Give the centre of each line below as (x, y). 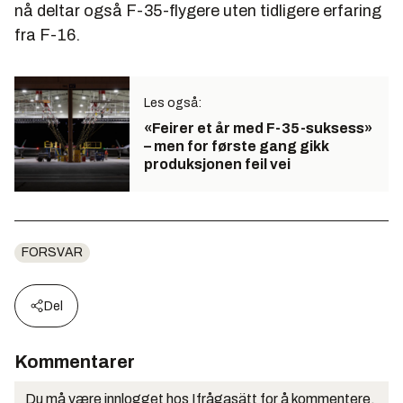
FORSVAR (52, 252)
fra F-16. (47, 35)
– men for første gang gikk (237, 146)
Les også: (173, 103)
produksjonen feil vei (217, 164)
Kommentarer (75, 361)
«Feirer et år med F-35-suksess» (258, 128)
